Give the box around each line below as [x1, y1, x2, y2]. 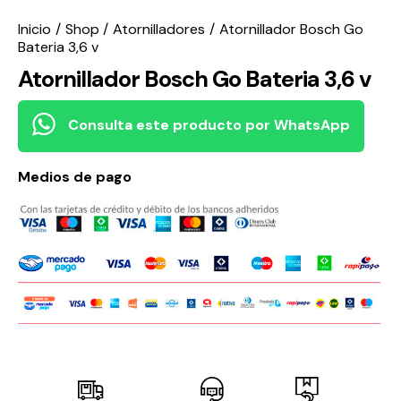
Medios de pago [18, 167, 132, 187]
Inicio [18, 20, 51, 39]
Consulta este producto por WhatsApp [64, 115, 350, 134]
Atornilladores [113, 20, 206, 39]
